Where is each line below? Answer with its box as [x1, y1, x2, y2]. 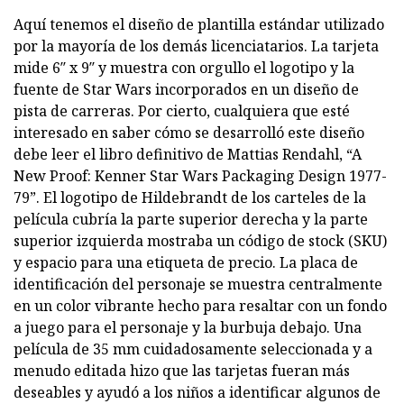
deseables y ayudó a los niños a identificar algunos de [14, 381, 381, 402]
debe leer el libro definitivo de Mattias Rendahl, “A [14, 143, 362, 164]
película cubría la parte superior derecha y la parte [14, 208, 368, 229]
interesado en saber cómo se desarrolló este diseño [14, 122, 364, 142]
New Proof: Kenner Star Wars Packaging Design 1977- [14, 165, 387, 186]
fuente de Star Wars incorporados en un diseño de [14, 78, 359, 99]
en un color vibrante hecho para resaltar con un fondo [14, 295, 387, 316]
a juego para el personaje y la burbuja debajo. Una [14, 317, 362, 337]
